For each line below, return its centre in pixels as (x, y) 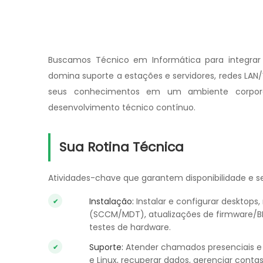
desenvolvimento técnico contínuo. (122, 107)
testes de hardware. (130, 227)
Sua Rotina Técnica (122, 147)
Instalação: (112, 201)
